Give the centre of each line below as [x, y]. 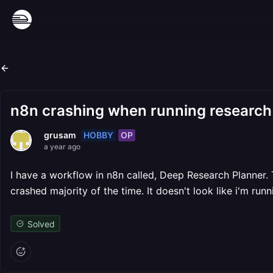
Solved [41, 224]
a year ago [62, 147]
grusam [60, 135]
